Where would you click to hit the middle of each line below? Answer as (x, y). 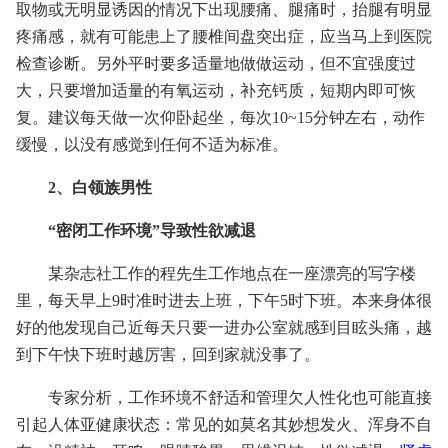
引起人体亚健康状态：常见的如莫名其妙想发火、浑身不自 (224, 424)
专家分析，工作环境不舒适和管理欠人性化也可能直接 (240, 397)
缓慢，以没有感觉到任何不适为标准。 (152, 144)
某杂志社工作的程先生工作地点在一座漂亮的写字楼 (232, 273)
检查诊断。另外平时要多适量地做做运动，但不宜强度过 (216, 63)
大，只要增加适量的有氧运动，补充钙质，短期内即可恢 (216, 90)
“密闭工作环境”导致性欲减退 (152, 230)
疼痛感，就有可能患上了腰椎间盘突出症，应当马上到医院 (224, 36)
